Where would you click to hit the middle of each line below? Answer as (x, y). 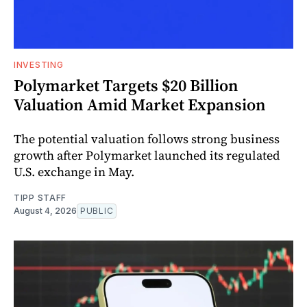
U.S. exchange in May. (74, 171)
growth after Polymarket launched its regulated (147, 155)
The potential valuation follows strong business (147, 138)
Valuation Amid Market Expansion (140, 104)
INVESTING (39, 64)
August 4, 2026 (45, 210)
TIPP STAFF (40, 197)
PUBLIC (97, 210)
